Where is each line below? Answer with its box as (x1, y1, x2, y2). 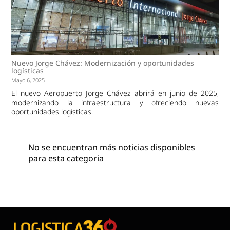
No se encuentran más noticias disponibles (28, 141, 195, 153)
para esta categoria (28, 152, 104, 164)
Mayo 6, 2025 (11, 75, 45, 84)
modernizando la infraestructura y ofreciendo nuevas (11, 97, 219, 107)
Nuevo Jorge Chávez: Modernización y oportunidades (11, 57, 195, 68)
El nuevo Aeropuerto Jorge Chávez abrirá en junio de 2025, (11, 88, 219, 98)
